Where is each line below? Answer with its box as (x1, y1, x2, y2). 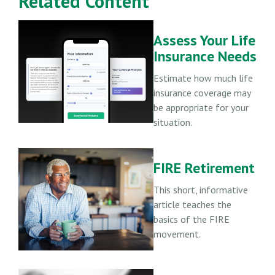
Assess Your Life (153, 30, 255, 50)
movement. (153, 227, 201, 240)
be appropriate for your (153, 101, 249, 114)
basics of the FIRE (153, 212, 230, 225)
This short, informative (153, 183, 248, 196)
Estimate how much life (153, 71, 253, 84)
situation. (153, 115, 192, 128)
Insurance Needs (153, 46, 257, 66)
